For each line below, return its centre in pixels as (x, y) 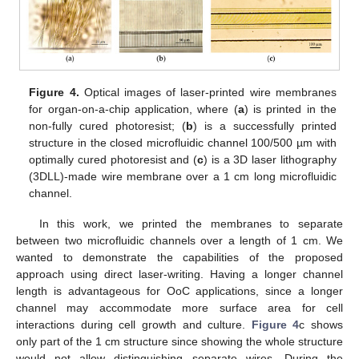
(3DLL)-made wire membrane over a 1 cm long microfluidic (183, 176)
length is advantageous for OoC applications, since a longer (179, 291)
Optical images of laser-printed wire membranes (208, 92)
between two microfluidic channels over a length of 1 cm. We (179, 241)
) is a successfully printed (265, 125)
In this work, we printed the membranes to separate (191, 224)
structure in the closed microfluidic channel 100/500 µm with (183, 142)
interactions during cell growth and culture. (134, 325)
